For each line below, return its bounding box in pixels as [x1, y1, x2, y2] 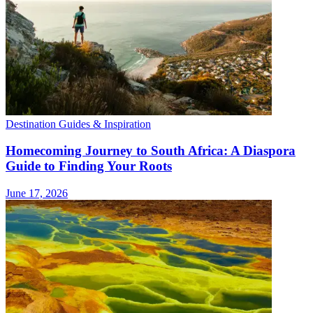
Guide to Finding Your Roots [6, 159, 172, 174]
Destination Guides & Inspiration [6, 117, 151, 130]
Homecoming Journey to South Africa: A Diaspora [6, 143, 296, 159]
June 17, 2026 [6, 187, 68, 200]
